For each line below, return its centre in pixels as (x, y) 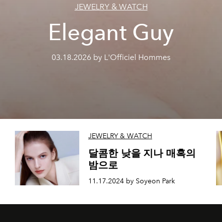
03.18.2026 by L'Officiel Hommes (111, 57)
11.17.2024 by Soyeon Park (131, 181)
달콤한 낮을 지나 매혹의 (142, 153)
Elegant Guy (111, 32)
